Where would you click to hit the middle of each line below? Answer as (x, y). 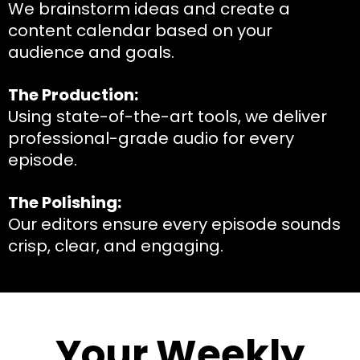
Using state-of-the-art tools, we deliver (168, 116)
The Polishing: (65, 202)
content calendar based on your (140, 30)
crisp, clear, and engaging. (116, 245)
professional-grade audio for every (151, 138)
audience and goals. (91, 52)
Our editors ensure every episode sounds (174, 224)
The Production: (73, 94)
